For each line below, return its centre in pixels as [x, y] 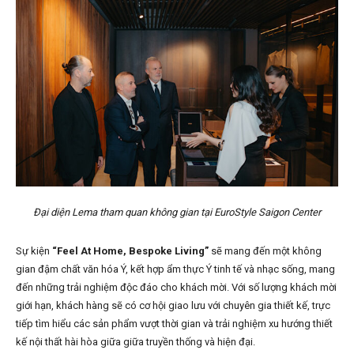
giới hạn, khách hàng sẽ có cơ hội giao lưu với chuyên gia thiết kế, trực [173, 306]
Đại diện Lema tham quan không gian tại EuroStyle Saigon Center [177, 213]
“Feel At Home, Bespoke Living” [132, 251]
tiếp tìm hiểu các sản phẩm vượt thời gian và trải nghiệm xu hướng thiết [174, 324]
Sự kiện [34, 251]
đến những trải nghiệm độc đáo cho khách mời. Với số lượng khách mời [176, 288]
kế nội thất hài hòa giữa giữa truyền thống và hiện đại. [136, 342]
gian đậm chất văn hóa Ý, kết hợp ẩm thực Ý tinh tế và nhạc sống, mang [175, 269]
